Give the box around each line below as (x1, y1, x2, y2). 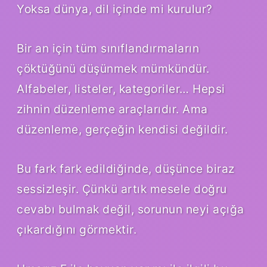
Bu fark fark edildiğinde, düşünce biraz (17, 162, 235, 176)
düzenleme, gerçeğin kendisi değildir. (17, 122, 228, 137)
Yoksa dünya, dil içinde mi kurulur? (17, 2, 213, 17)
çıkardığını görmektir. (17, 222, 136, 237)
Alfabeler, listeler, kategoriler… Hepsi (17, 82, 225, 97)
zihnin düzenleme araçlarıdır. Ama (17, 102, 208, 117)
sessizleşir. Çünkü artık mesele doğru (17, 182, 227, 197)
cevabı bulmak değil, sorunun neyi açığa (17, 202, 244, 217)
